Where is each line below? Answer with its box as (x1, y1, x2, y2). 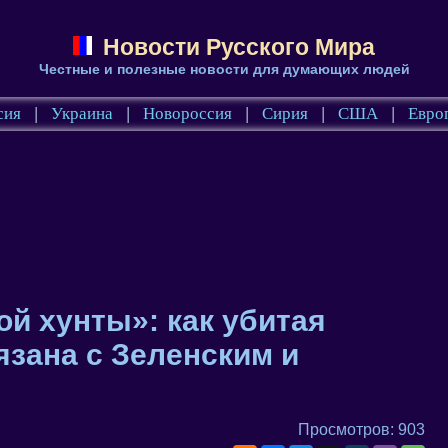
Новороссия (142, 104, 232, 123)
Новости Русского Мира (97, 34, 375, 60)
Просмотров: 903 (298, 420, 425, 438)
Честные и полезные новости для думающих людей (38, 61, 410, 77)
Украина (50, 104, 113, 123)
